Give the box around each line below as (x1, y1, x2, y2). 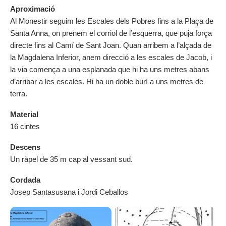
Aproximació (10, 5, 55, 14)
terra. (10, 89, 27, 98)
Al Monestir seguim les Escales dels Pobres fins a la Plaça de (10, 17, 213, 26)
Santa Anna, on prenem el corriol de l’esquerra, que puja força (10, 29, 212, 38)
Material (10, 110, 38, 119)
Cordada (10, 176, 40, 185)
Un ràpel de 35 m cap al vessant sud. (10, 155, 133, 164)
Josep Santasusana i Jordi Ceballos (10, 188, 128, 197)
